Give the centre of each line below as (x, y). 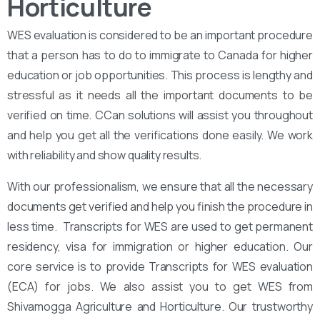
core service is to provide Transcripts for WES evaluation (160, 266)
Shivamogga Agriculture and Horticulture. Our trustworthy (160, 306)
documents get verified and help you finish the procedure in (160, 206)
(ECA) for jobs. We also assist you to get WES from (160, 286)
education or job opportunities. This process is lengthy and (160, 75)
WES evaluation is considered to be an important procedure (160, 35)
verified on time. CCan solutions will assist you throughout (160, 115)
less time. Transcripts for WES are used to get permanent (160, 226)
